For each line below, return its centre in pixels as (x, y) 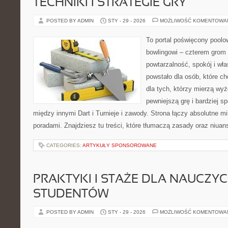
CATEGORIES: (64, 145)
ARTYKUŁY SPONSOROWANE (120, 145)
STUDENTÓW (71, 194)
